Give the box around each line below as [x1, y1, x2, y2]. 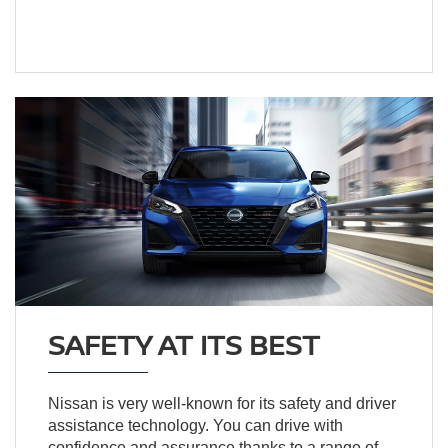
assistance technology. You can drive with [47, 416, 343, 434]
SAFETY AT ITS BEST [47, 324, 320, 363]
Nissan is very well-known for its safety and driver [47, 394, 396, 412]
